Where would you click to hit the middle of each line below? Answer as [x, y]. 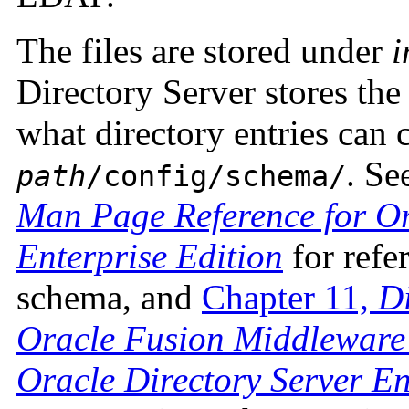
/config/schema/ [216, 177]
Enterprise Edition [150, 257]
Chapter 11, [290, 298]
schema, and [109, 298]
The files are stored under [204, 51]
